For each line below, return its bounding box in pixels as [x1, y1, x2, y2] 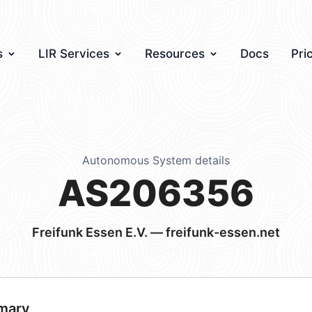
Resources [145, 47, 205, 61]
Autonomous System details [82, 153, 230, 167]
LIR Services [38, 47, 109, 61]
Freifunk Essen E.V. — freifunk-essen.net [32, 225, 280, 240]
